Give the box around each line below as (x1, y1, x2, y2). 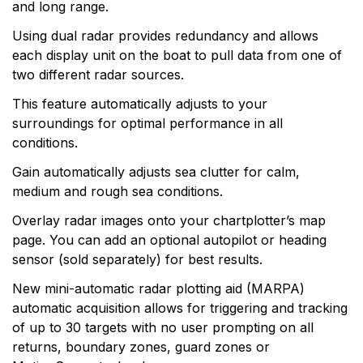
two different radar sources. (12, 66, 184, 83)
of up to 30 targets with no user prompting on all (12, 319, 314, 335)
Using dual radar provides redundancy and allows (12, 28, 318, 44)
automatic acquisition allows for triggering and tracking (12, 300, 348, 316)
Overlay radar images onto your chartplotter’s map (12, 212, 326, 228)
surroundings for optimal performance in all (12, 115, 283, 131)
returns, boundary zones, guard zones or (12, 339, 270, 355)
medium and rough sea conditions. (12, 183, 223, 199)
